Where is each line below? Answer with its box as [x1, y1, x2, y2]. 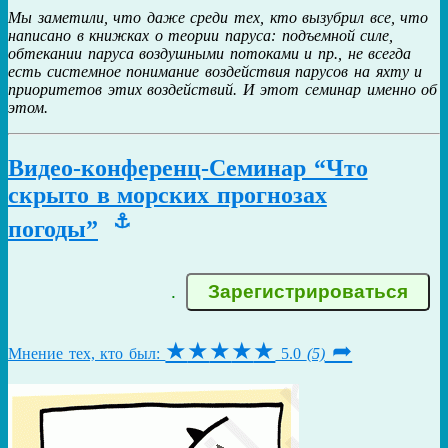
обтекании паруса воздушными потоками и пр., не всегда [8, 45, 412, 63]
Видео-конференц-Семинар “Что [8, 155, 368, 182]
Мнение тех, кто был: [8, 345, 166, 363]
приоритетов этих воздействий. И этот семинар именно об [8, 81, 438, 99]
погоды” [8, 216, 98, 243]
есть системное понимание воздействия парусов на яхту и [8, 63, 423, 81]
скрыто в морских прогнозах [8, 182, 327, 209]
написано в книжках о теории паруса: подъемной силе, [8, 27, 394, 45]
